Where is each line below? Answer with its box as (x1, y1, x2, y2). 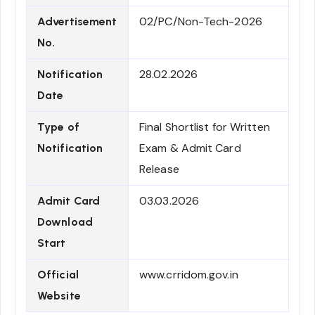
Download (37, 215, 93, 229)
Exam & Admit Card (139, 141, 241, 156)
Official (37, 268, 79, 282)
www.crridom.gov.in (139, 267, 238, 283)
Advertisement (37, 15, 117, 29)
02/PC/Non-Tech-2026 (139, 14, 262, 30)
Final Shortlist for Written (139, 120, 270, 135)
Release (139, 162, 179, 177)
